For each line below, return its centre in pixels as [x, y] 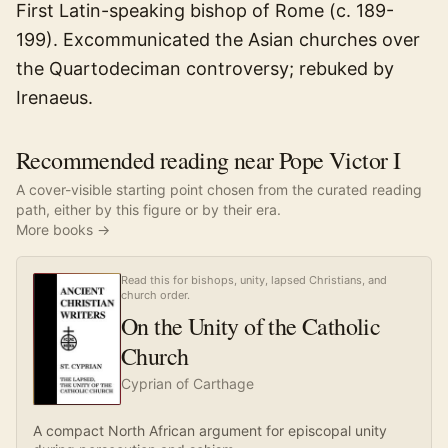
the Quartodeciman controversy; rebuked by [205, 68]
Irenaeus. [54, 97]
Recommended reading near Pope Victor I [208, 160]
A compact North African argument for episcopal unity [210, 430]
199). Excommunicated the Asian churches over [218, 39]
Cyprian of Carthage [187, 383]
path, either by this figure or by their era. [148, 209]
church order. [155, 295]
